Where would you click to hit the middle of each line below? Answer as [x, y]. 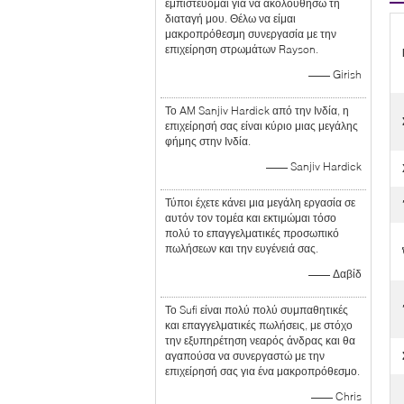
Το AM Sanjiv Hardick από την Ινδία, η [257, 110]
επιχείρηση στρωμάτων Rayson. [242, 49]
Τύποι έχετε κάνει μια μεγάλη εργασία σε [260, 202]
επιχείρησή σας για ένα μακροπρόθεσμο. [262, 371]
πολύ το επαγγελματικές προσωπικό [252, 233]
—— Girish [335, 74]
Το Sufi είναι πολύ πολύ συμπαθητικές [257, 310]
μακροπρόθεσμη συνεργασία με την [251, 34]
